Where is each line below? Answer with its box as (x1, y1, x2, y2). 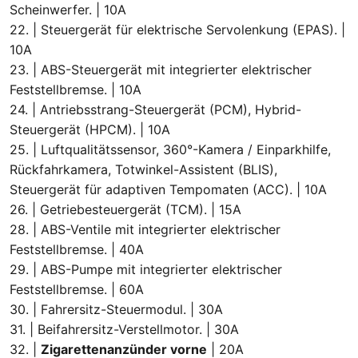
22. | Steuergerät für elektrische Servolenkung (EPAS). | (10, 21, 345, 38)
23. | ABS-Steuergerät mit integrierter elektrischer (10, 61, 312, 78)
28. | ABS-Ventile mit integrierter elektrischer (10, 221, 280, 237)
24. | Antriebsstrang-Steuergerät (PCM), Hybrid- (10, 101, 301, 117)
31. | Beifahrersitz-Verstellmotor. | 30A (10, 320, 239, 337)
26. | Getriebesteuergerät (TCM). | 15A (10, 201, 241, 217)
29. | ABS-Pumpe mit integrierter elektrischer (10, 261, 282, 277)
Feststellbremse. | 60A (10, 280, 144, 297)
